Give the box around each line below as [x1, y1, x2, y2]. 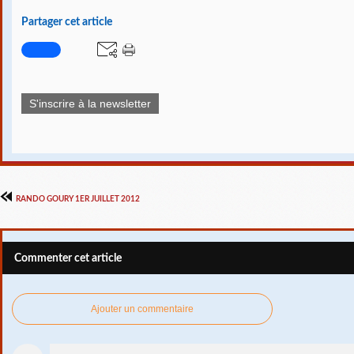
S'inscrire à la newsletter [29, 96, 151, 110]
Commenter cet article [14, 252, 122, 265]
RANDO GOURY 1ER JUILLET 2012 [15, 194, 140, 203]
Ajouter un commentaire [91, 303, 194, 315]
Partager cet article [21, 16, 112, 28]
